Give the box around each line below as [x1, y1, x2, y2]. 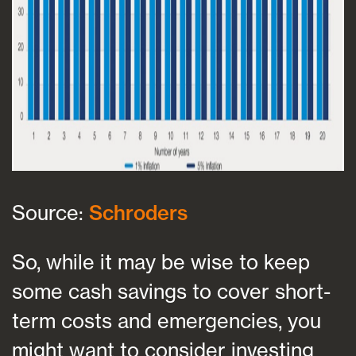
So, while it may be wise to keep [12, 249, 310, 274]
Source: [12, 199, 89, 225]
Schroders [89, 199, 188, 225]
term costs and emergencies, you [12, 308, 321, 333]
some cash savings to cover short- [12, 278, 331, 304]
